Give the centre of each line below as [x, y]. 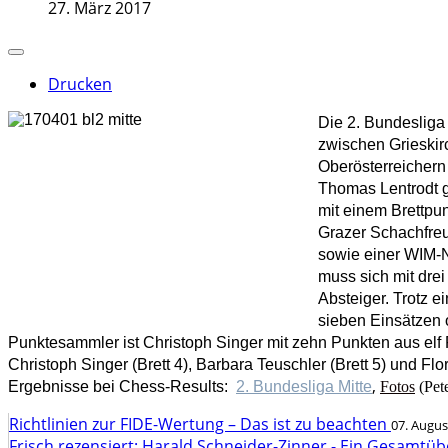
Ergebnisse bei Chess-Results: [122, 386]
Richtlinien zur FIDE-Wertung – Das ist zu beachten [200, 424]
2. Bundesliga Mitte [304, 386]
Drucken [80, 84]
